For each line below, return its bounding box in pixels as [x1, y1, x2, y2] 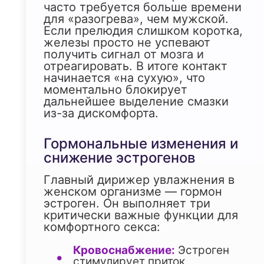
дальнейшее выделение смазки [44, 94, 229, 109]
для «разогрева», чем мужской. [44, 12, 229, 27]
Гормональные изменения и [44, 135, 238, 153]
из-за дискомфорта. [44, 106, 159, 121]
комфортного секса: [44, 220, 160, 235]
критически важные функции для [44, 208, 238, 223]
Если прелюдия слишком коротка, [44, 24, 243, 38]
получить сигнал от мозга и [44, 47, 204, 62]
